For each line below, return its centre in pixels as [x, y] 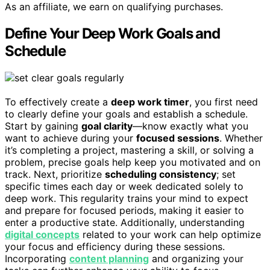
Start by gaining [43, 126]
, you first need [224, 102]
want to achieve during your [71, 138]
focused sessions [178, 138]
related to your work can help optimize [170, 235]
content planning [109, 259]
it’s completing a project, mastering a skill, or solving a [129, 150]
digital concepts [42, 235]
